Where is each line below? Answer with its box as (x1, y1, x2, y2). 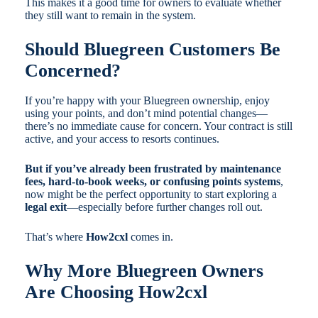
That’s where (24, 231, 86, 243)
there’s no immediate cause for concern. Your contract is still (24, 120, 292, 133)
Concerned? (24, 60, 121, 82)
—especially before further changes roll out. (66, 201, 263, 214)
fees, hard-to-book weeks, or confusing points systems (24, 175, 280, 188)
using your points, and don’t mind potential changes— (24, 107, 268, 120)
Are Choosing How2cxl (24, 282, 207, 303)
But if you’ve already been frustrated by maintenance (24, 163, 281, 175)
